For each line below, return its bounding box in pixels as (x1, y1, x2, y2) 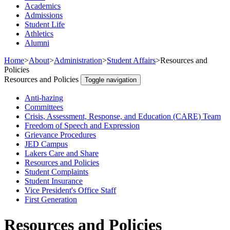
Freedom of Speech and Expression (25, 121, 140, 130)
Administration (54, 56, 102, 65)
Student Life (25, 20, 65, 29)
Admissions (25, 11, 63, 20)
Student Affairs (107, 56, 156, 65)
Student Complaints (25, 167, 88, 177)
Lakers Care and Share (25, 149, 99, 158)
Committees (25, 103, 63, 112)
